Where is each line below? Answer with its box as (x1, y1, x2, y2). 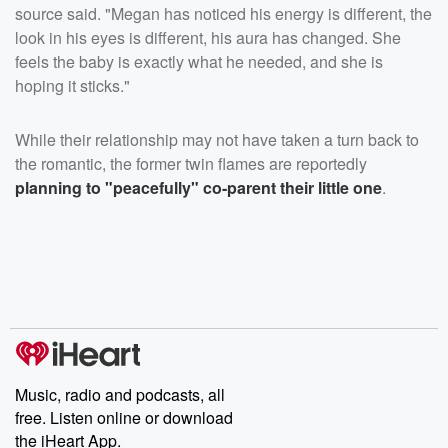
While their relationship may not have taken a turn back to (15, 127, 419, 151)
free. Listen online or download (15, 405, 233, 429)
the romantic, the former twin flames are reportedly (15, 151, 367, 175)
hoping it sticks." (15, 73, 130, 97)
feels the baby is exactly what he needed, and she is (15, 49, 383, 73)
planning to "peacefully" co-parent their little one (15, 175, 382, 199)
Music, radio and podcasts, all (15, 382, 225, 406)
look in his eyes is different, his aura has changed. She (15, 25, 401, 49)
